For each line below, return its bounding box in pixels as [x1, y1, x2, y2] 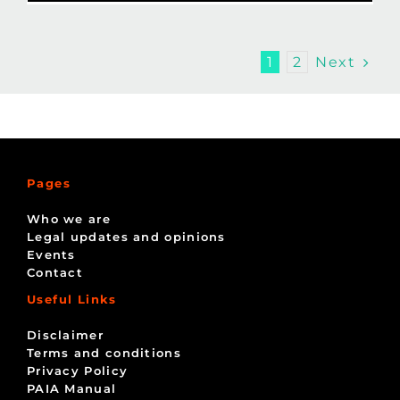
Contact [26, 264, 84, 279]
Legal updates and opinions [26, 229, 226, 244]
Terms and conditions [26, 345, 181, 360]
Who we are [26, 211, 111, 226]
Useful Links [26, 291, 117, 306]
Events [26, 246, 76, 262]
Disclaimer [26, 327, 104, 342]
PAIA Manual [26, 380, 117, 396]
